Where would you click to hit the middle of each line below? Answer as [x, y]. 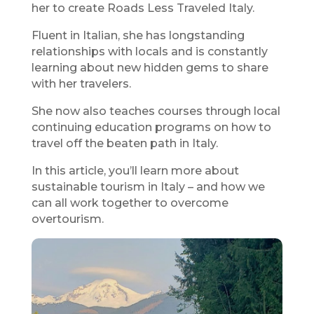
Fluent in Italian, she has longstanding [138, 36]
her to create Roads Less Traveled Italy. [143, 8]
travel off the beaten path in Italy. [124, 144]
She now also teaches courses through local [156, 111]
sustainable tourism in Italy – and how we [148, 187]
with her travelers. [81, 84]
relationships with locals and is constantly [149, 52]
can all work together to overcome [130, 203]
